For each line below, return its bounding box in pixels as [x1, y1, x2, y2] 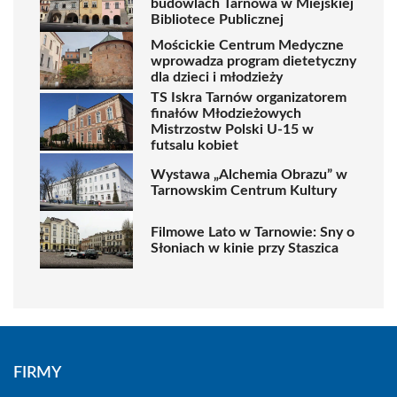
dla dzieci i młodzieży [151, 69, 283, 84]
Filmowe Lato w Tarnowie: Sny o [151, 224, 354, 239]
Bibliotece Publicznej [151, 12, 284, 27]
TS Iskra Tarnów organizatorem [151, 90, 346, 105]
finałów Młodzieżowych [151, 106, 301, 121]
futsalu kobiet [151, 138, 238, 152]
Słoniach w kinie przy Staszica [151, 240, 339, 255]
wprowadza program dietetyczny [151, 53, 356, 68]
